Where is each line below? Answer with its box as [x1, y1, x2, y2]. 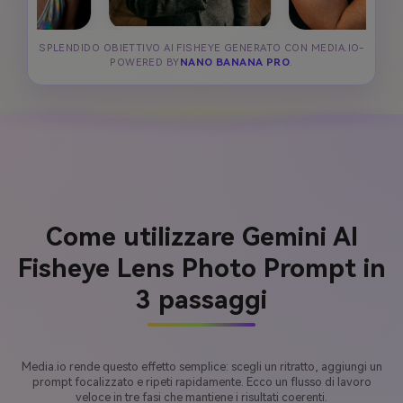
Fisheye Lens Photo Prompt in [17, 253, 386, 283]
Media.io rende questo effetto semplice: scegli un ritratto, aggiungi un [21, 360, 382, 374]
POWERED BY [110, 57, 180, 69]
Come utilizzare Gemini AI [45, 221, 358, 252]
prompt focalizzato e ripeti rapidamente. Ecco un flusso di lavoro [31, 375, 372, 390]
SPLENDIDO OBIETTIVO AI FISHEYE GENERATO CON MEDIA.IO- [39, 42, 364, 55]
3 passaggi [136, 284, 267, 315]
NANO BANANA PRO [179, 57, 291, 69]
